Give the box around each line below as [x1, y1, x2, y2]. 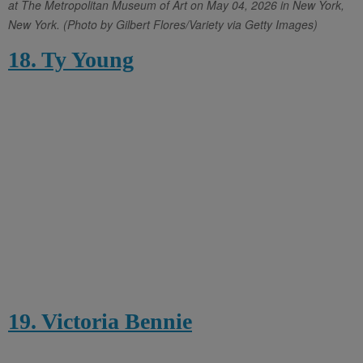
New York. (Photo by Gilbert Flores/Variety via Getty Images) [8, 15, 318, 32]
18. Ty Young [8, 46, 134, 72]
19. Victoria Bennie [8, 308, 192, 334]
